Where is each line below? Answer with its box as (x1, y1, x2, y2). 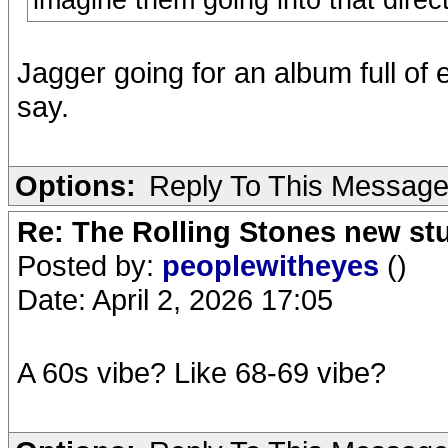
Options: (15, 169, 136, 202)
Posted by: (17, 249, 162, 282)
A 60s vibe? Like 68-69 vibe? (17, 356, 386, 389)
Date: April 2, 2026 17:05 (17, 283, 333, 316)
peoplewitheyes (162, 249, 387, 282)
